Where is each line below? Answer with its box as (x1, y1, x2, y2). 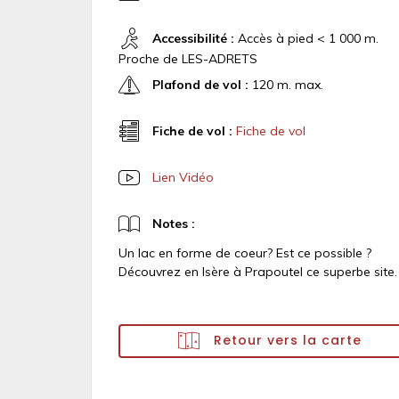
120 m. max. (248, 76, 323, 93)
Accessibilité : (152, 29, 234, 46)
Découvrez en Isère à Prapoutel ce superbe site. (118, 264, 397, 280)
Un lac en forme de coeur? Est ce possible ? (118, 245, 371, 261)
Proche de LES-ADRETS (118, 51, 257, 67)
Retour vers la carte (209, 330, 362, 349)
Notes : (152, 215, 195, 232)
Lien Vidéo (152, 168, 214, 185)
